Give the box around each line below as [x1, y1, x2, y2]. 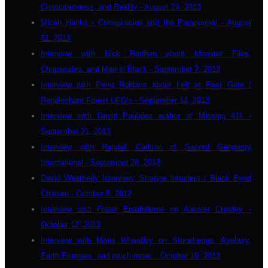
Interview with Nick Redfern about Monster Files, [41, 49, 251, 58]
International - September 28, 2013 [41, 158, 160, 167]
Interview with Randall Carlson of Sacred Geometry [41, 142, 251, 151]
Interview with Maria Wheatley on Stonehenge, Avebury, [41, 236, 251, 245]
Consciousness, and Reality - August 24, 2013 [41, 2, 201, 11]
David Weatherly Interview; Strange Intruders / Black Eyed [41, 173, 251, 182]
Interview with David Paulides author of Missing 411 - [41, 111, 251, 120]
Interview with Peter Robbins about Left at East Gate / [41, 80, 251, 89]
